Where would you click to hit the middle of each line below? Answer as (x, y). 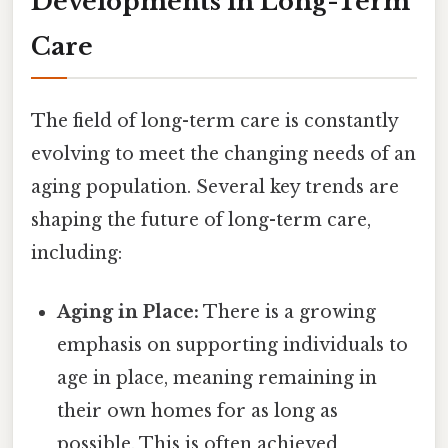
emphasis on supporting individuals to (233, 345)
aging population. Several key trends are (215, 186)
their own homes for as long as (198, 411)
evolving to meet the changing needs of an (223, 153)
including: (76, 252)
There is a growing (288, 312)
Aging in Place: (128, 312)
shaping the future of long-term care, (201, 219)
